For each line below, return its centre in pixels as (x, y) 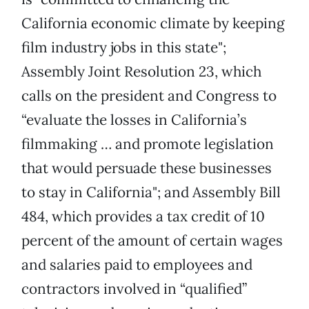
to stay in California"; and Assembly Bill (151, 192)
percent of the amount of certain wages (152, 241)
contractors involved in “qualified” (134, 289)
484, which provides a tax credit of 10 (143, 217)
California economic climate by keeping (153, 23)
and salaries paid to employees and (137, 265)
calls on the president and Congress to (149, 96)
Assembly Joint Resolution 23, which (141, 72)
